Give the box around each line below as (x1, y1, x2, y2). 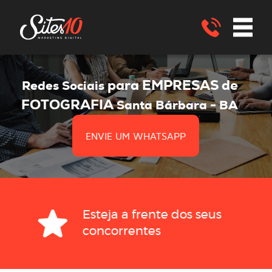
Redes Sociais (21, 80, 107, 92)
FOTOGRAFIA (21, 98, 114, 112)
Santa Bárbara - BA (114, 100, 239, 112)
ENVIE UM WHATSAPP (86, 129, 186, 143)
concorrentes (82, 225, 161, 237)
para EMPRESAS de (107, 79, 238, 92)
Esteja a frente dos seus (82, 209, 222, 221)
